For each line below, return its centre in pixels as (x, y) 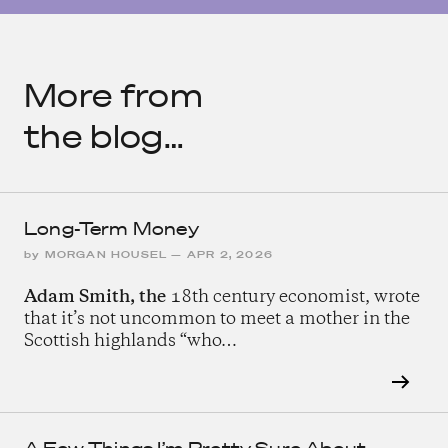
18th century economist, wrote (293, 297)
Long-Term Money (111, 229)
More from (113, 95)
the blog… (104, 136)
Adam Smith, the (95, 297)
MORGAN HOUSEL (106, 255)
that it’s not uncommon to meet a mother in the (217, 319)
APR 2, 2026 (230, 255)
